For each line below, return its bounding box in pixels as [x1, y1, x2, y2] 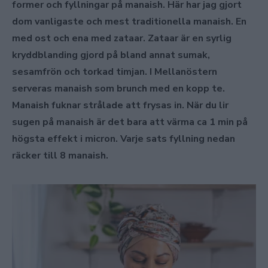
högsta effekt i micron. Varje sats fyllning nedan [12, 132, 235, 146]
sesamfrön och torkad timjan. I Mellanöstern [12, 65, 217, 79]
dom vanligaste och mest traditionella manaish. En [12, 15, 246, 29]
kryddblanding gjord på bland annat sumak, [12, 48, 210, 62]
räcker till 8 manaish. [12, 149, 108, 163]
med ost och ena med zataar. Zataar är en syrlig [12, 32, 232, 45]
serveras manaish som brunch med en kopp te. [12, 82, 225, 96]
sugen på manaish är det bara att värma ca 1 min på [12, 115, 248, 129]
